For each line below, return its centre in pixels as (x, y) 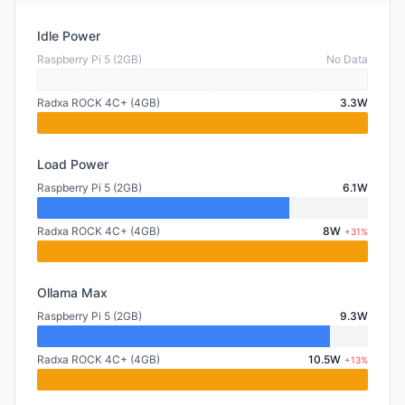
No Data (347, 59)
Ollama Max (72, 292)
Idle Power (69, 36)
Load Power (73, 164)
